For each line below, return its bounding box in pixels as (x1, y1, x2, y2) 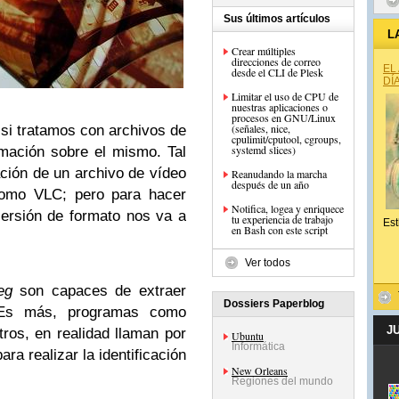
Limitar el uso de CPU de (232, 89, 338, 103)
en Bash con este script (232, 223, 328, 237)
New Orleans (232, 363, 288, 378)
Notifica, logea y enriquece (232, 201, 344, 216)
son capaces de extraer (12, 282, 186, 299)
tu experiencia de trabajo (232, 212, 333, 226)
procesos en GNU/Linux (232, 110, 336, 125)
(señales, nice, (232, 121, 290, 135)
